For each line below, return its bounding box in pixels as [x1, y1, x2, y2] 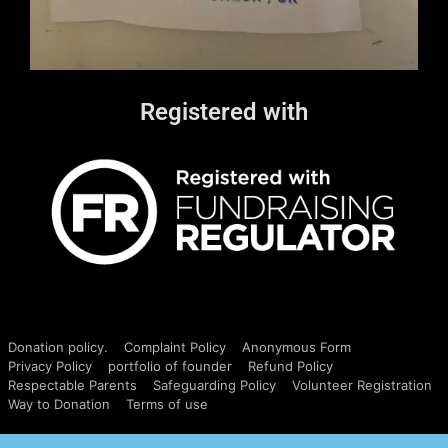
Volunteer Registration [292, 377, 432, 394]
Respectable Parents [8, 377, 137, 394]
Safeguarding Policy [153, 377, 276, 394]
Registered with [140, 98, 308, 127]
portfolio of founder [108, 358, 232, 375]
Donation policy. [8, 339, 108, 356]
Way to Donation [8, 396, 110, 413]
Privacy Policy [8, 358, 92, 375]
